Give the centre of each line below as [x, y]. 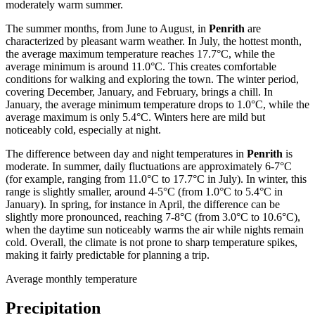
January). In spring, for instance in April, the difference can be [143, 204]
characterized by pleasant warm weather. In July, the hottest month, [154, 41]
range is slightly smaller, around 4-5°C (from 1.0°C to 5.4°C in [144, 191]
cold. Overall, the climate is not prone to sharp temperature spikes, [152, 242]
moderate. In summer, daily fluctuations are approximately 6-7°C [149, 166]
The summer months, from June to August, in [107, 28]
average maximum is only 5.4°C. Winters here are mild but [135, 117]
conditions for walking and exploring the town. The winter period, [152, 79]
